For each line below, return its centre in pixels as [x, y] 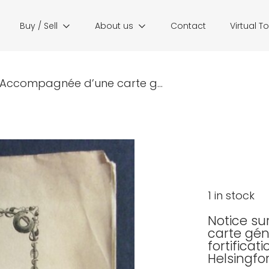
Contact [188, 26]
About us [114, 26]
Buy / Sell [39, 26]
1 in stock [231, 195]
